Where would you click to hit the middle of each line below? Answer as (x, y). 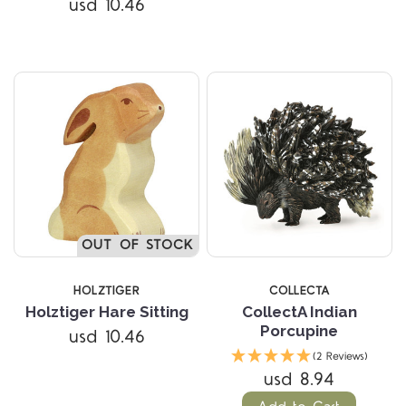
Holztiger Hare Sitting (106, 312)
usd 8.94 (300, 380)
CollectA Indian (299, 312)
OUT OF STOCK (138, 246)
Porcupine (300, 331)
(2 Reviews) (340, 357)
